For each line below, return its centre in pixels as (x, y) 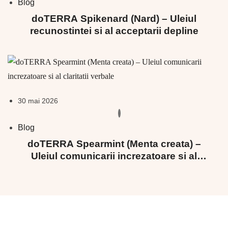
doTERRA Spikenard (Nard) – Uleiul (114, 19)
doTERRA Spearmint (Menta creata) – (114, 144)
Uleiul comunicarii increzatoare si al (114, 156)
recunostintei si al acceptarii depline (114, 31)
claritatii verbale (114, 168)
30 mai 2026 (38, 101)
